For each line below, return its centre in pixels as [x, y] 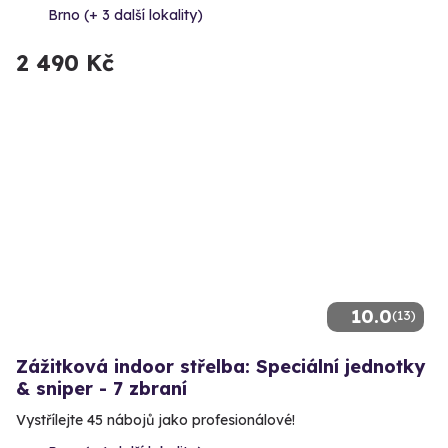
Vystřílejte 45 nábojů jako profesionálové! [155, 419]
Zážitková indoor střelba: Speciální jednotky [220, 366]
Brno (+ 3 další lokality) [125, 14]
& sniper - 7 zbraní [101, 388]
